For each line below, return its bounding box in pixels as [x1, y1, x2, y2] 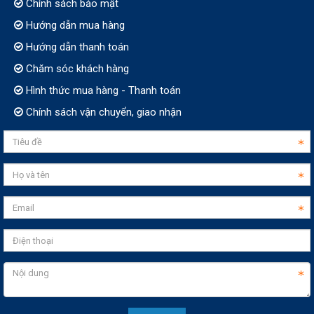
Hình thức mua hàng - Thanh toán [23, 84, 181, 97]
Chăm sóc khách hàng [23, 62, 129, 76]
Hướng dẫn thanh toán [23, 41, 129, 54]
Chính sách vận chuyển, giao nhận [23, 106, 182, 119]
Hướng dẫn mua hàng [23, 19, 125, 32]
